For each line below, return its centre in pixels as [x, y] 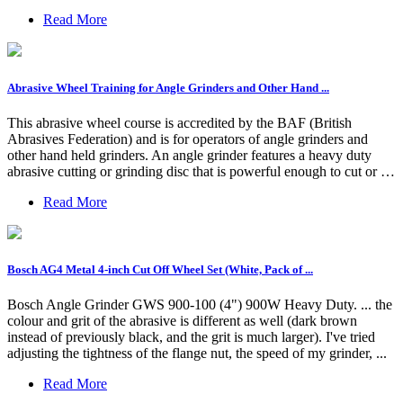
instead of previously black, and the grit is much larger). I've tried [191, 337]
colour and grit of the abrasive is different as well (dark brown [182, 321]
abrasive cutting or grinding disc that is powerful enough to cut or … [201, 171]
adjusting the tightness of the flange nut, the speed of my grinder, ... [197, 354]
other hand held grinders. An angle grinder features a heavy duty [189, 155]
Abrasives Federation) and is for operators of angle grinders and [188, 139]
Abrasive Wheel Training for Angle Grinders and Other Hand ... [168, 87]
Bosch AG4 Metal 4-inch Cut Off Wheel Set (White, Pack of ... [160, 269]
